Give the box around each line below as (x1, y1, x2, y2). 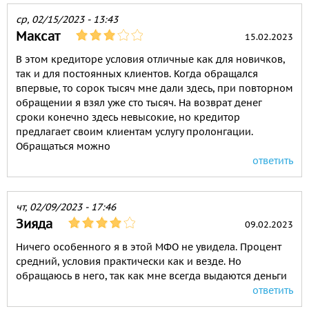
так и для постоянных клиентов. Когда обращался (16, 68, 258, 80)
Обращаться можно (16, 140, 110, 152)
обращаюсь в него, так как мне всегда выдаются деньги (16, 270, 287, 282)
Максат (16, 28, 60, 44)
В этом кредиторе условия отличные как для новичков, (16, 53, 285, 66)
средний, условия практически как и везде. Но (16, 255, 241, 268)
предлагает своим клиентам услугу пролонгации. (16, 126, 253, 138)
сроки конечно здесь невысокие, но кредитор (16, 111, 240, 123)
